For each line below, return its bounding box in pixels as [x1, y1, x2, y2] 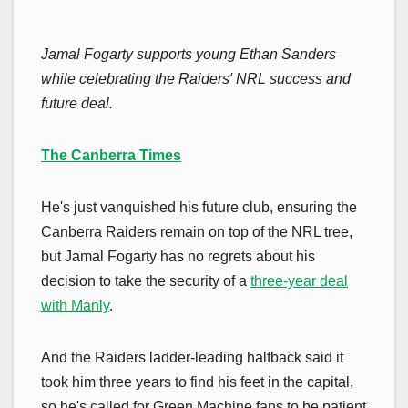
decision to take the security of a [41, 272, 250, 289]
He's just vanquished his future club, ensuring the [41, 199, 357, 215]
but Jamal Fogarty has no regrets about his [41, 248, 315, 264]
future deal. [41, 95, 113, 111]
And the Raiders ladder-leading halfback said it [41, 349, 343, 365]
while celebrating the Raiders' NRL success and [41, 70, 351, 87]
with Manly [41, 297, 109, 313]
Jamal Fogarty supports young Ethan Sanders [41, 46, 336, 62]
